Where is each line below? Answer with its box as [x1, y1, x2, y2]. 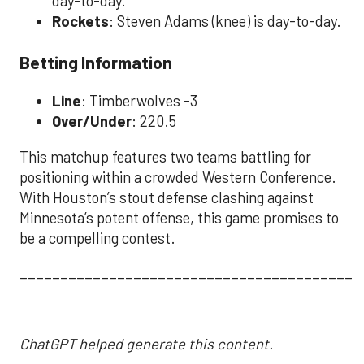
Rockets [52, 12, 109, 31]
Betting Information [19, 50, 172, 72]
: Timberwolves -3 [81, 92, 197, 110]
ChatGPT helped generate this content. [19, 334, 273, 353]
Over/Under [52, 112, 132, 131]
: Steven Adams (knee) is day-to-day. [109, 12, 341, 31]
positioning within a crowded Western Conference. [19, 167, 336, 186]
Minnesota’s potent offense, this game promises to [19, 208, 339, 227]
